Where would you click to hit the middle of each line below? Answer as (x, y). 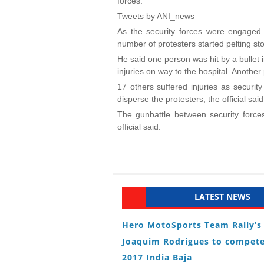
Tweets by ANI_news (156, 16)
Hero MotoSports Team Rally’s (192, 225)
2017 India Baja (157, 257)
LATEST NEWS (222, 197)
